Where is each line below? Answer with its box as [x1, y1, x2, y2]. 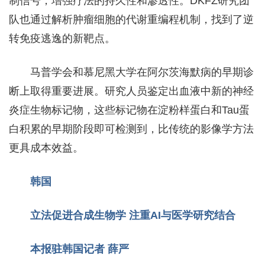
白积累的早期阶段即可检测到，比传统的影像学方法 [9, 122, 254, 135]
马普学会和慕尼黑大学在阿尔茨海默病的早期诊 [30, 66, 254, 78]
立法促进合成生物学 [30, 209, 129, 221]
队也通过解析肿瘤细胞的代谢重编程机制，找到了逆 [9, 13, 254, 25]
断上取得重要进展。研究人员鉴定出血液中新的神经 [9, 85, 254, 97]
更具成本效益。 [9, 141, 83, 154]
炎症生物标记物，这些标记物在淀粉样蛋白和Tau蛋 [9, 104, 250, 116]
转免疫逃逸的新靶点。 [9, 32, 115, 44]
